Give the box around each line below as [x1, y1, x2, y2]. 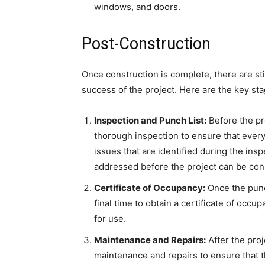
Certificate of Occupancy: [94, 182, 205, 194]
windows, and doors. [94, 1, 180, 13]
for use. [94, 213, 126, 225]
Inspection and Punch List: [94, 115, 206, 127]
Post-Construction [82, 34, 211, 54]
